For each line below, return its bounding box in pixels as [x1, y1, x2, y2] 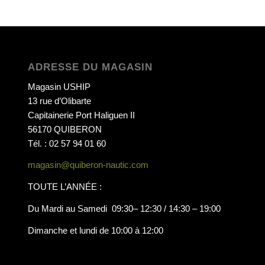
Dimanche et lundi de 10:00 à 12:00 [27, 225, 163, 235]
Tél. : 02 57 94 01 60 [27, 138, 106, 148]
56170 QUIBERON [27, 124, 102, 134]
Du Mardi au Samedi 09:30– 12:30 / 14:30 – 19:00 [27, 203, 221, 214]
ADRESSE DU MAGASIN [27, 61, 153, 72]
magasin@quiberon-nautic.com [27, 160, 148, 170]
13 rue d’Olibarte [27, 95, 91, 106]
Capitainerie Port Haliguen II [27, 109, 135, 120]
